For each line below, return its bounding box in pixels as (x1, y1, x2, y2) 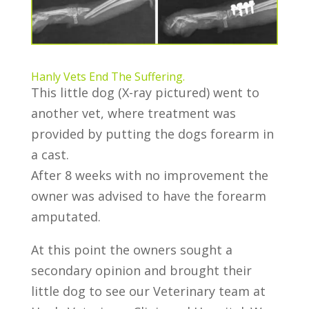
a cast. (30, 146, 69, 163)
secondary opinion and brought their (30, 261, 252, 279)
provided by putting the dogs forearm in (30, 125, 274, 142)
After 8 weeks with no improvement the (30, 166, 268, 183)
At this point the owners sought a (30, 241, 232, 258)
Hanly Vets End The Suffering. (30, 68, 185, 84)
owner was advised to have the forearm (30, 187, 266, 204)
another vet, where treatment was (30, 104, 236, 121)
